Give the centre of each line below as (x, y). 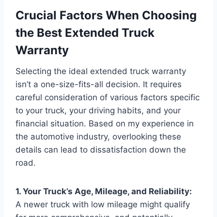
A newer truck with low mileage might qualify (103, 204)
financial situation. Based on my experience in (105, 123)
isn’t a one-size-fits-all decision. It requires (99, 84)
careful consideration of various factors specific (108, 97)
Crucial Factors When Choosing (106, 15)
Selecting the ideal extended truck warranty (101, 71)
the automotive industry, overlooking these (98, 136)
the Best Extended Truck (85, 32)
